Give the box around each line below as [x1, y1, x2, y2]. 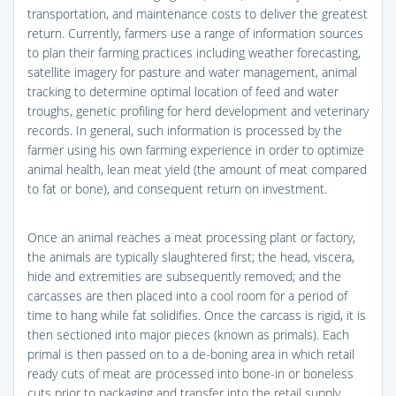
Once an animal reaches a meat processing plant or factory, [27, 228, 355, 246]
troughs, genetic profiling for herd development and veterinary [27, 102, 369, 119]
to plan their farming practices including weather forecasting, [27, 43, 361, 61]
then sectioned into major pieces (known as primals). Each [27, 325, 349, 343]
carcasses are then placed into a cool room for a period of [27, 286, 347, 304]
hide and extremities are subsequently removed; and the [27, 267, 341, 285]
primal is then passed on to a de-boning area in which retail [27, 345, 354, 362]
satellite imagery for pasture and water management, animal [27, 63, 357, 80]
